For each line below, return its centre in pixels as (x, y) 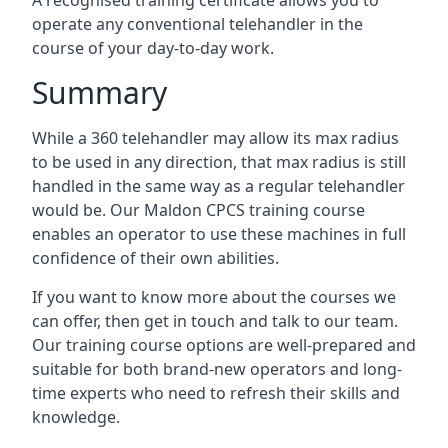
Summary (99, 92)
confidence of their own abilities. (155, 258)
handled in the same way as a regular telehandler (218, 186)
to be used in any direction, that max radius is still (219, 162)
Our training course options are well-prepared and (224, 345)
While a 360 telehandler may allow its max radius (215, 138)
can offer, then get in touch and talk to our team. (215, 321)
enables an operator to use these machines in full (219, 234)
